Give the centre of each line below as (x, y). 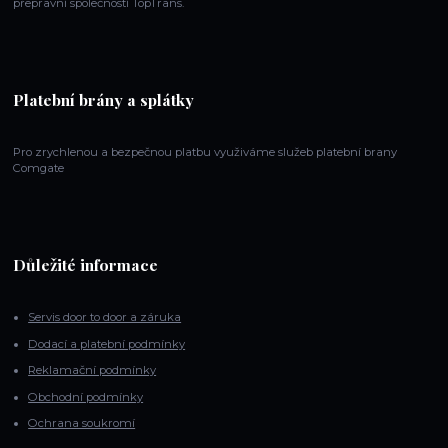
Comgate (39, 168)
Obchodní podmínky (86, 396)
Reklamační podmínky (92, 370)
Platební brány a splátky (104, 100)
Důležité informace (86, 265)
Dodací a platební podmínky (107, 343)
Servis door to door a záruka (105, 317)
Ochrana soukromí (82, 423)
